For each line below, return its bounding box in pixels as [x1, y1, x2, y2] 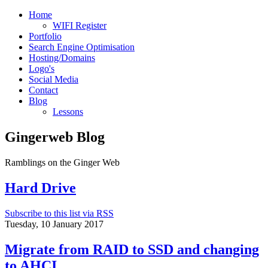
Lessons [53, 106, 83, 117]
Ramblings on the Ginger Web [5, 157, 120, 167]
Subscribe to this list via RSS [5, 208, 114, 218]
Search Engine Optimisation [29, 42, 135, 52]
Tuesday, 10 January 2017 [5, 218, 103, 229]
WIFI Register [53, 20, 106, 31]
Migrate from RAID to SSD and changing [5, 241, 259, 257]
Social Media [29, 74, 78, 84]
